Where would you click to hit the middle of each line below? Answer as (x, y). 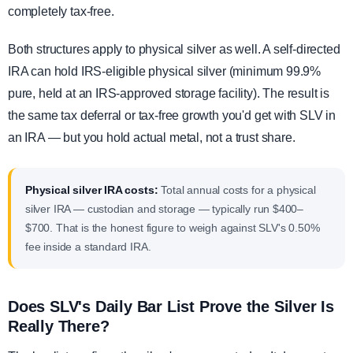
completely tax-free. (61, 12)
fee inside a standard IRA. (88, 247)
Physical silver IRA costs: (92, 190)
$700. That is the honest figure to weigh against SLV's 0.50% (173, 228)
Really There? (59, 327)
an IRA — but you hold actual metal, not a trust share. (152, 138)
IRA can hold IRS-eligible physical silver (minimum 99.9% (165, 72)
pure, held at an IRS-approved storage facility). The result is (169, 94)
